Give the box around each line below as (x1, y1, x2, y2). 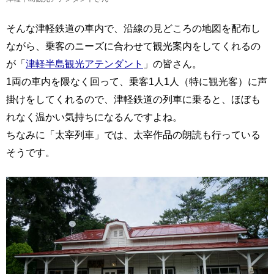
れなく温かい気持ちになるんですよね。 (6, 111, 182, 123)
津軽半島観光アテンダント (26, 58, 143, 70)
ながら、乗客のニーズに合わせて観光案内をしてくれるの (6, 40, 261, 52)
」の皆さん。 (143, 58, 202, 70)
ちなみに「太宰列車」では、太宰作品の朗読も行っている (6, 129, 261, 141)
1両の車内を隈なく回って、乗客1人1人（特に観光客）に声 (6, 76, 267, 87)
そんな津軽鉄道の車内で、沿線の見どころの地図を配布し (6, 23, 261, 34)
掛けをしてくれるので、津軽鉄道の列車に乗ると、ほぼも (6, 94, 261, 105)
